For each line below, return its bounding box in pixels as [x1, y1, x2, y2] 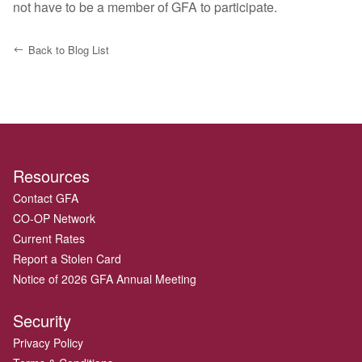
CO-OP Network [13, 210, 95, 226]
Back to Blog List [27, 42, 109, 57]
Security [13, 309, 71, 332]
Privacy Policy [13, 335, 83, 351]
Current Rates [13, 230, 85, 246]
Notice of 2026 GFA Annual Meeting [13, 271, 196, 287]
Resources [13, 164, 90, 187]
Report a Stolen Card [13, 250, 121, 267]
